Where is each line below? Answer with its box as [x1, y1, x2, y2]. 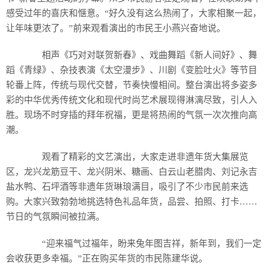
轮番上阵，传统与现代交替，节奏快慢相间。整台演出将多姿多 [6, 80, 257, 90]
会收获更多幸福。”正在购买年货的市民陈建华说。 [6, 254, 208, 263]
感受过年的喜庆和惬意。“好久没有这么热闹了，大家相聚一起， [6, 8, 261, 18]
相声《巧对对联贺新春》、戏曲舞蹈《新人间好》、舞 [24, 50, 257, 60]
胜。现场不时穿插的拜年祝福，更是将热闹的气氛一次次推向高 [6, 110, 257, 120]
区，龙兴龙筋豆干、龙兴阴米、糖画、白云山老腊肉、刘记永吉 [6, 167, 257, 176]
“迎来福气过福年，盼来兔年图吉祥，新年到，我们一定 [24, 239, 261, 248]
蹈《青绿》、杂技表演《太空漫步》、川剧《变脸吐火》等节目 [6, 65, 257, 75]
